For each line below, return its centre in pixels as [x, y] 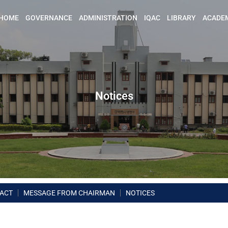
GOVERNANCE [49, 18]
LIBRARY [181, 18]
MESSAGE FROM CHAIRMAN [69, 193]
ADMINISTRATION [108, 18]
